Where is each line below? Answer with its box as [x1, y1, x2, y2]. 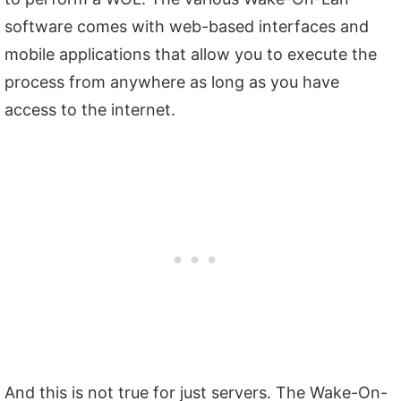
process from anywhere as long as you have [4, 73, 339, 92]
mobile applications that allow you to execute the [4, 45, 377, 64]
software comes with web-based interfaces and [4, 17, 369, 37]
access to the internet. [4, 100, 175, 120]
